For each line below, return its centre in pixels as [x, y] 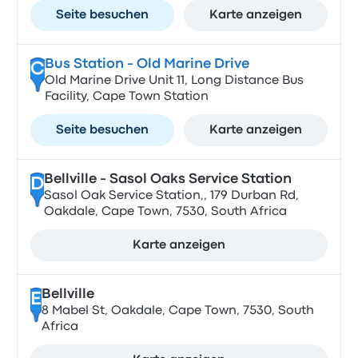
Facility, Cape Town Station [126, 97]
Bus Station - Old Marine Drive [147, 64]
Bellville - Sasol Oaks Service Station [167, 179]
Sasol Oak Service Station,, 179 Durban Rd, [171, 196]
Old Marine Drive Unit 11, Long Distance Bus [174, 81]
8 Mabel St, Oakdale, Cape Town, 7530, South [177, 311]
